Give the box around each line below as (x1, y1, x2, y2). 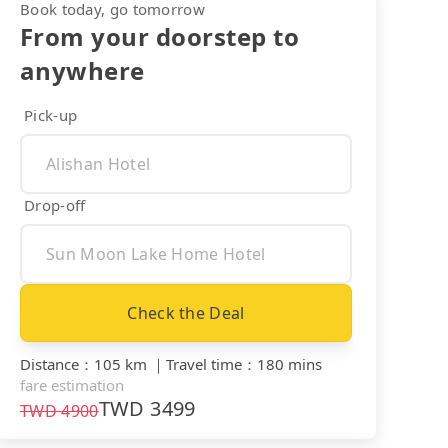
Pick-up (24, 104, 78, 125)
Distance (20, 353, 79, 374)
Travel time (166, 353, 242, 374)
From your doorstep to (20, 19, 300, 53)
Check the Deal (127, 301, 245, 324)
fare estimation (20, 374, 124, 395)
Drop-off (24, 194, 86, 215)
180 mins (257, 353, 322, 374)
